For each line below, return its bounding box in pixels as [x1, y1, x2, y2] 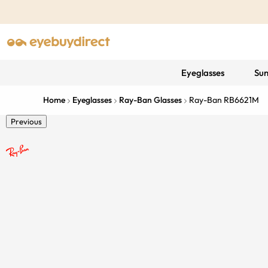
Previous [11, 117, 42, 126]
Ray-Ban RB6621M [189, 95, 259, 105]
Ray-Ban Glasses [119, 95, 182, 105]
